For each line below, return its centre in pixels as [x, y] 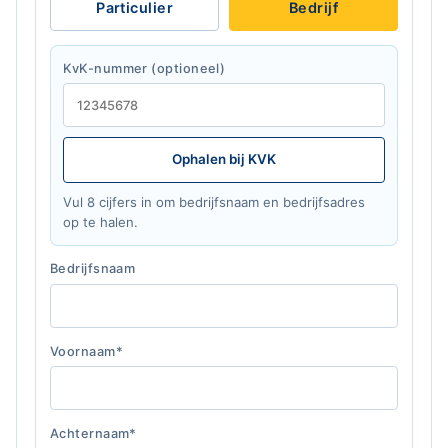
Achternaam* [93, 433]
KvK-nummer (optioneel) [144, 68]
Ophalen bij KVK [224, 159]
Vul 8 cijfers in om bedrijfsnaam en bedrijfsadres [214, 202]
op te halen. [101, 222]
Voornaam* [86, 351]
